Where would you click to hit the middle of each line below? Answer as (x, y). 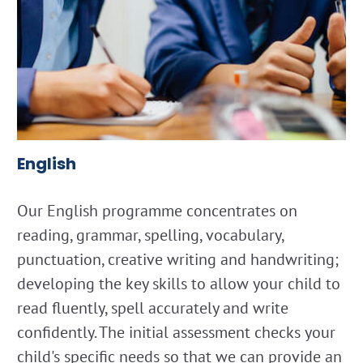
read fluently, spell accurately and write (153, 307)
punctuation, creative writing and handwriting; (178, 259)
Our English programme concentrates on (157, 210)
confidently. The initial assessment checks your (176, 332)
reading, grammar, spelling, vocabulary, (150, 235)
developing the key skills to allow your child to (179, 283)
